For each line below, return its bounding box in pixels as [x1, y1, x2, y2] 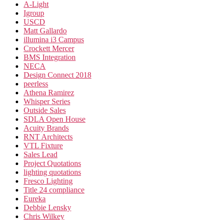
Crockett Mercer [24, 44, 74, 53]
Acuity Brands [24, 124, 69, 133]
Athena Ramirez [24, 88, 74, 97]
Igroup [24, 9, 44, 18]
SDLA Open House [24, 115, 85, 124]
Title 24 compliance [24, 186, 84, 194]
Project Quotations [24, 159, 81, 168]
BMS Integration [24, 53, 76, 62]
